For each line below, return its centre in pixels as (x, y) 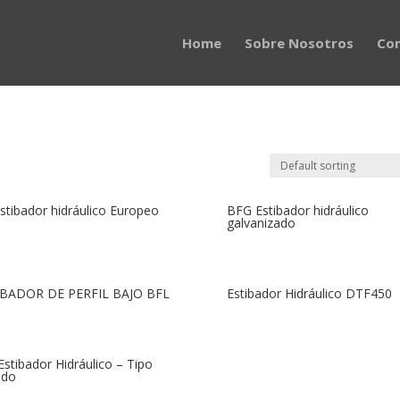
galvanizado (261, 223)
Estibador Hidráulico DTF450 (309, 293)
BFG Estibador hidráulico (297, 210)
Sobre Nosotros (299, 43)
